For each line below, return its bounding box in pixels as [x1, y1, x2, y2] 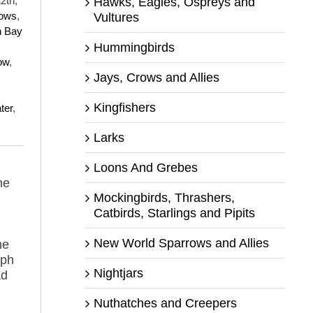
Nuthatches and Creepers [93, 296, 237, 310]
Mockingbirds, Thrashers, [93, 190, 235, 205]
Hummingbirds [93, 40, 175, 54]
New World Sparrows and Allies [93, 235, 269, 250]
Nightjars [93, 265, 143, 280]
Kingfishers [93, 100, 156, 115]
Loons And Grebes [93, 160, 198, 175]
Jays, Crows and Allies [93, 70, 219, 85]
